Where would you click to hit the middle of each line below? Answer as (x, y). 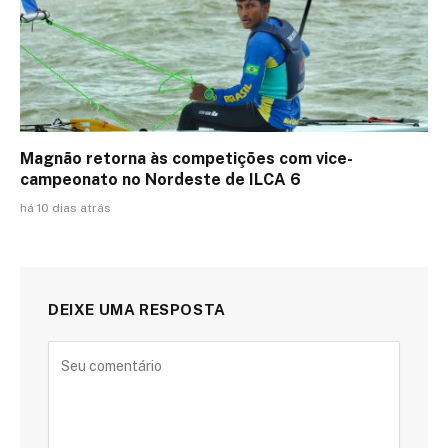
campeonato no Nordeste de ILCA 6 (160, 180)
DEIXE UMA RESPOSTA (137, 310)
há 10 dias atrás (65, 208)
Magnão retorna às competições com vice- (186, 159)
